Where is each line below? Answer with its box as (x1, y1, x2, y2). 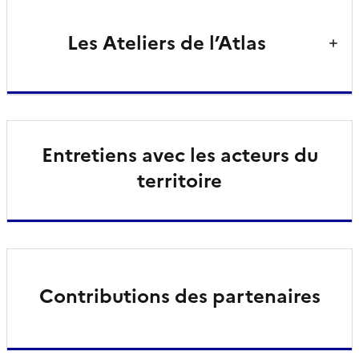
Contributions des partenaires (38, 281, 321, 311)
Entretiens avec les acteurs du (41, 140, 318, 170)
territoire (137, 166, 222, 196)
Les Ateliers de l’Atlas (67, 28, 266, 58)
